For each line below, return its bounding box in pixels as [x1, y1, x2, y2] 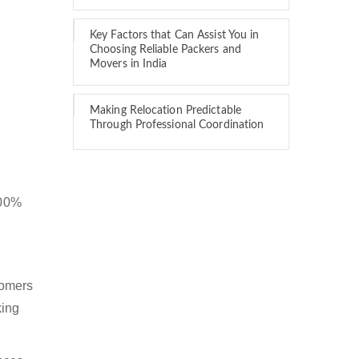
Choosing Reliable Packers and [90, 44, 241, 55]
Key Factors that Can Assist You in [90, 30, 260, 41]
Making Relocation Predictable [90, 105, 241, 116]
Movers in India [90, 58, 167, 70]
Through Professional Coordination [90, 119, 264, 131]
